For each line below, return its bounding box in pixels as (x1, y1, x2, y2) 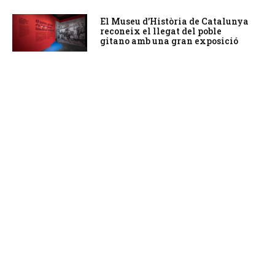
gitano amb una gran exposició (99, 35, 238, 47)
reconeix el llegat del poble (99, 25, 222, 37)
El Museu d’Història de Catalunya (99, 15, 249, 28)
